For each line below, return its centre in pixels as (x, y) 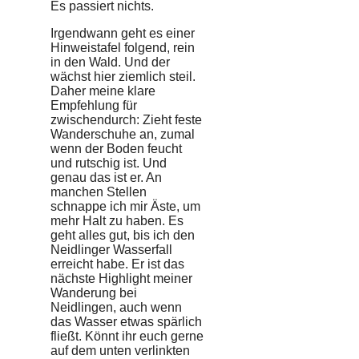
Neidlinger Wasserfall (111, 249)
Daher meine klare (103, 91)
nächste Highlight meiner (121, 278)
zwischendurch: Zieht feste (126, 119)
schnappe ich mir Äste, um (125, 206)
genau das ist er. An (106, 177)
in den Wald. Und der (110, 62)
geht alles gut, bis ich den (123, 235)
